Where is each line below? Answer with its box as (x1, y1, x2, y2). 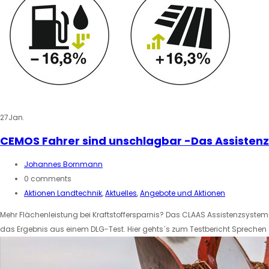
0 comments (24, 173, 71, 184)
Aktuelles (105, 187, 137, 198)
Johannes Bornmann (24, 159, 103, 169)
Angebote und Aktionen (140, 187, 225, 198)
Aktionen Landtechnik (24, 187, 102, 198)
